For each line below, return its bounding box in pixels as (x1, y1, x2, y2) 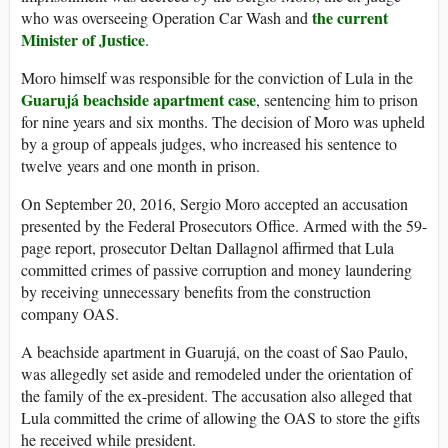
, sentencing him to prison (256, 89, 418, 111)
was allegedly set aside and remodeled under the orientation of (21, 363, 412, 385)
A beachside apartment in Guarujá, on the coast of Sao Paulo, (21, 341, 408, 363)
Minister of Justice (21, 28, 145, 52)
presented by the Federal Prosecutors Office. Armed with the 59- (21, 215, 427, 237)
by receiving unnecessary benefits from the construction (21, 281, 371, 303)
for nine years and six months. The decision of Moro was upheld (21, 111, 425, 133)
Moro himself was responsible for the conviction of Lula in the (21, 67, 413, 89)
